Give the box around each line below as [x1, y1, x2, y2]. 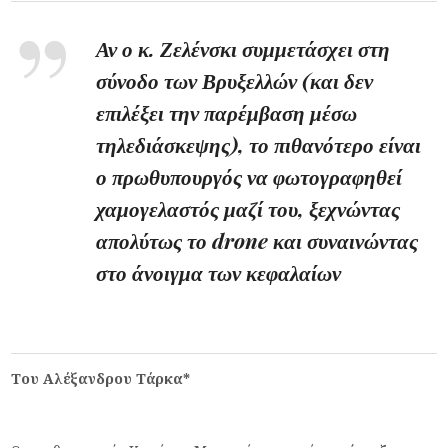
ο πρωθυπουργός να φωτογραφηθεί [96, 161, 403, 190]
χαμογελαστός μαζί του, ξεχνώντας [96, 193, 401, 222]
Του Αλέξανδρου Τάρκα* [11, 368, 191, 388]
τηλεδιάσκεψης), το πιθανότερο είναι [96, 129, 422, 158]
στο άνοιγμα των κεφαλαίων [96, 257, 342, 286]
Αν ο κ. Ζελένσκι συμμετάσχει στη [96, 33, 391, 62]
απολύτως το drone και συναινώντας [96, 225, 419, 254]
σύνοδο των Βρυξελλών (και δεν [96, 65, 374, 94]
